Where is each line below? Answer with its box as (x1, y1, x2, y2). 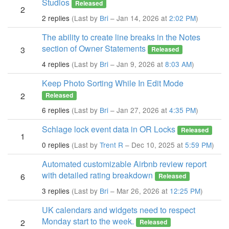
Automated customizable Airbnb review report (42, 158, 207, 170)
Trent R (100, 140, 123, 150)
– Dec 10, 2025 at (123, 140, 185, 150)
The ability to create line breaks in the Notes (42, 31, 200, 43)
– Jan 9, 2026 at (108, 59, 165, 69)
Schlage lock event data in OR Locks (42, 123, 175, 135)
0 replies (42, 140, 70, 150)
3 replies (42, 186, 70, 196)
